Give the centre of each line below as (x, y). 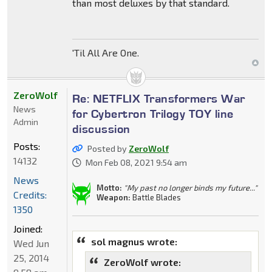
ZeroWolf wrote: (142, 262)
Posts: (27, 146)
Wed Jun (31, 243)
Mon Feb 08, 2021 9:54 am (136, 162)
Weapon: (113, 197)
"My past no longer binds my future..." (190, 187)
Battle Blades (155, 197)
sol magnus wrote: (134, 241)
